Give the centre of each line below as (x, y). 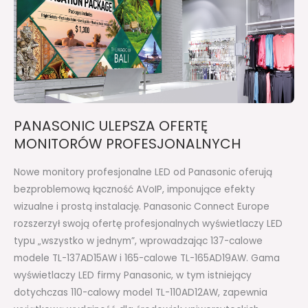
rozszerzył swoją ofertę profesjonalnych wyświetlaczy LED (148, 224)
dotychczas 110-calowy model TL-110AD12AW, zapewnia (141, 293)
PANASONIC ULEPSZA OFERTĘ (111, 126)
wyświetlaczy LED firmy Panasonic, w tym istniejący (133, 276)
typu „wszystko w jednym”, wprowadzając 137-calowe (138, 241)
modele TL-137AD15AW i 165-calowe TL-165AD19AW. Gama (147, 258)
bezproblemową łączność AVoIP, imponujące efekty (134, 190)
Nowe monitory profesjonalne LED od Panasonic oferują (143, 173)
